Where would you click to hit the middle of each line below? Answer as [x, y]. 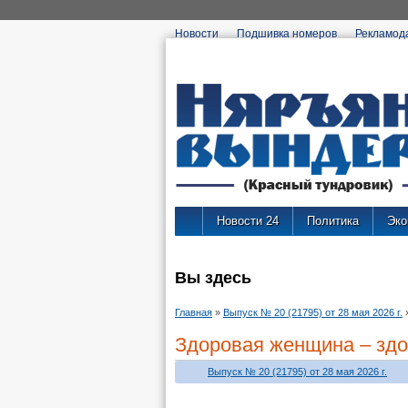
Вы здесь [213, 278]
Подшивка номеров [287, 34]
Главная [194, 312]
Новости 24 [248, 221]
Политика [333, 221]
